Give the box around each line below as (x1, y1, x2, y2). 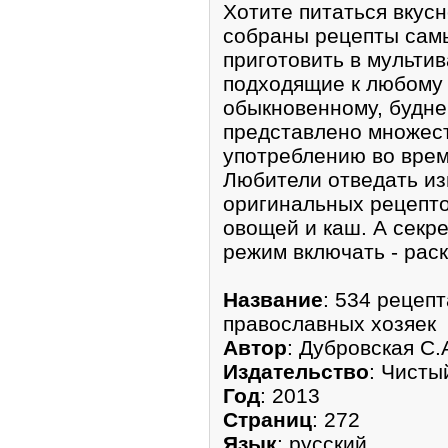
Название (223, 287, 323, 311)
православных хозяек (223, 311, 436, 335)
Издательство (223, 359, 369, 383)
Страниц (223, 407, 312, 431)
